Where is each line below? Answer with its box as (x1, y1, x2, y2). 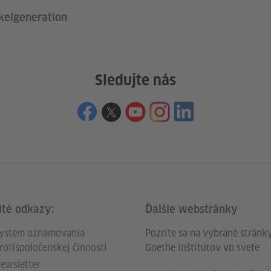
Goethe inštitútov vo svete (145, 241, 260, 255)
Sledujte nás (95, 71, 176, 90)
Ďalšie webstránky (145, 203, 238, 216)
